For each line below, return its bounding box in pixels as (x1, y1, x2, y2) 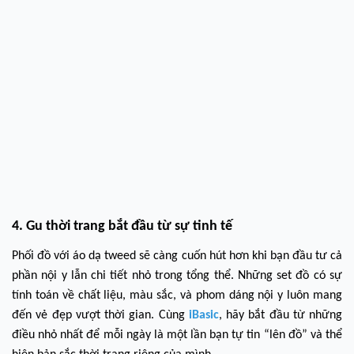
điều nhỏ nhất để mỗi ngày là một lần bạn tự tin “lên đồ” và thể (12, 329, 342, 341)
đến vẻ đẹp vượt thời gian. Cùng (12, 309, 185, 322)
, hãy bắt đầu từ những (218, 309, 342, 322)
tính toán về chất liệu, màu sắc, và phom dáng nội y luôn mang (12, 289, 342, 302)
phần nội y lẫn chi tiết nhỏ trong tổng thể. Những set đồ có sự (12, 269, 342, 282)
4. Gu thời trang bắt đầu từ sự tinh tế (12, 219, 232, 234)
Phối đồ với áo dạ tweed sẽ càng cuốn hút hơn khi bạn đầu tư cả (12, 250, 342, 262)
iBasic (184, 309, 219, 322)
